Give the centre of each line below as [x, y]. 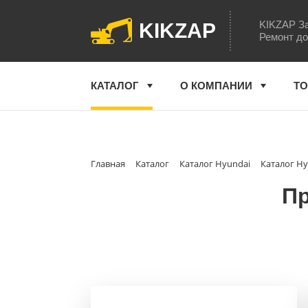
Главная [108, 164]
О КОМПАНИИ [216, 86]
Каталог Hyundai [215, 164]
